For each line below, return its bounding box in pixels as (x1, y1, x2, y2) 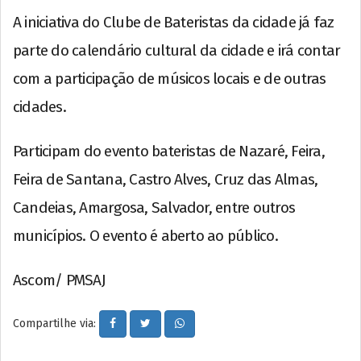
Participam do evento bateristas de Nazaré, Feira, (13, 141, 325, 160)
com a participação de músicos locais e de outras (13, 68, 326, 88)
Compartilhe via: (13, 316, 99, 330)
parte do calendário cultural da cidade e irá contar (13, 40, 341, 60)
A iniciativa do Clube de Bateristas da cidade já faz (13, 12, 334, 31)
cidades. (13, 97, 66, 116)
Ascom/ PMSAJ (13, 270, 106, 289)
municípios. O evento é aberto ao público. (13, 226, 278, 245)
